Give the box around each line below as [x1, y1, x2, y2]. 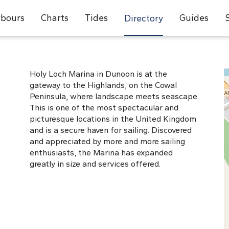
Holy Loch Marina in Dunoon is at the [30, 69, 167, 79]
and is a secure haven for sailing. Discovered [30, 125, 192, 135]
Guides [179, 12, 209, 23]
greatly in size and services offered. [30, 159, 161, 169]
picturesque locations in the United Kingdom [30, 114, 196, 124]
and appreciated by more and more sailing [30, 136, 185, 146]
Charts [40, 12, 68, 23]
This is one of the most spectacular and [30, 103, 178, 112]
